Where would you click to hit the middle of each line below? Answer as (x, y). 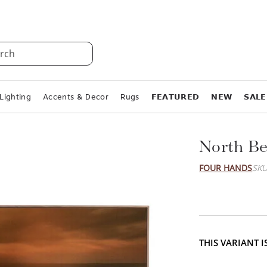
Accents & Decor (76, 91)
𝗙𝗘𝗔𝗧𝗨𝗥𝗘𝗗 (175, 91)
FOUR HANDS (226, 162)
